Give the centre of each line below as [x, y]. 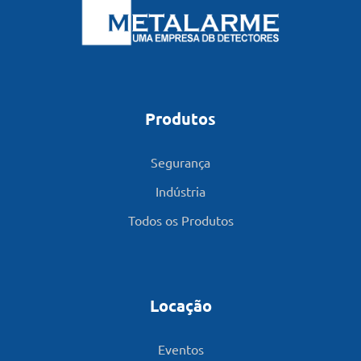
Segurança [180, 162]
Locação [180, 305]
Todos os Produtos [180, 220]
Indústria [180, 191]
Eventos [180, 349]
